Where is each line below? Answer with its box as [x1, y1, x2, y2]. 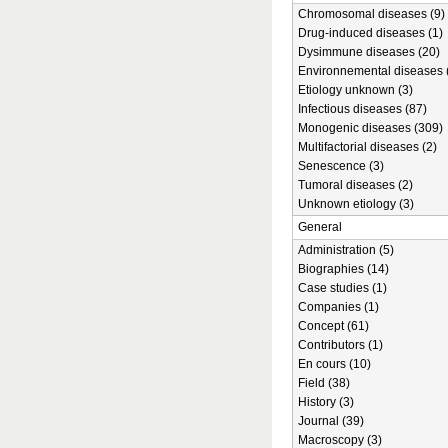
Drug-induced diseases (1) [298, 26, 443, 40]
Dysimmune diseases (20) [298, 45, 440, 59]
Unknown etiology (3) [298, 197, 414, 211]
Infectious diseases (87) [298, 102, 427, 116]
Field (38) [298, 376, 350, 390]
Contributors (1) [298, 338, 383, 352]
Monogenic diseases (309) [298, 121, 443, 135]
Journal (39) [298, 414, 364, 428]
